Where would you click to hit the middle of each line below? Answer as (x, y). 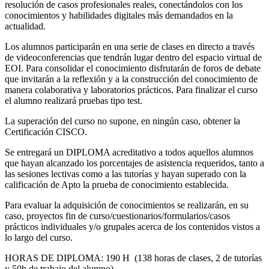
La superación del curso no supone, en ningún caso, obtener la (122, 121)
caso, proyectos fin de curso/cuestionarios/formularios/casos (117, 216)
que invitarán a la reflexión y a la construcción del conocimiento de (131, 79)
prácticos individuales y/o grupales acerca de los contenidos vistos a (132, 226)
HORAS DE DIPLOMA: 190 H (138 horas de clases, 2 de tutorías (133, 258)
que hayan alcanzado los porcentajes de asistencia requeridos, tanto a (134, 163)
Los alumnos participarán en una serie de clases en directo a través (130, 46)
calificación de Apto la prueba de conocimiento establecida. (117, 184)
